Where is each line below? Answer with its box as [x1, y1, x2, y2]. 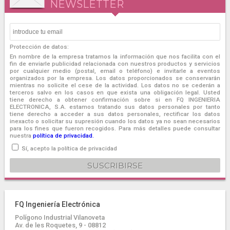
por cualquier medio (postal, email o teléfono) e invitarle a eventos [9, 67, 221, 74]
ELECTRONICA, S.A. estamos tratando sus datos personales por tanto [9, 103, 221, 110]
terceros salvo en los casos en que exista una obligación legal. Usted [9, 89, 221, 96]
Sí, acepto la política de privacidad [21, 145, 117, 152]
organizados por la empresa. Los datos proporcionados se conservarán [9, 74, 221, 82]
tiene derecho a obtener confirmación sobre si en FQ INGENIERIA [9, 96, 221, 103]
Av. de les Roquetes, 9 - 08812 [14, 221, 106, 229]
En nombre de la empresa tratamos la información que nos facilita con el [9, 53, 221, 60]
